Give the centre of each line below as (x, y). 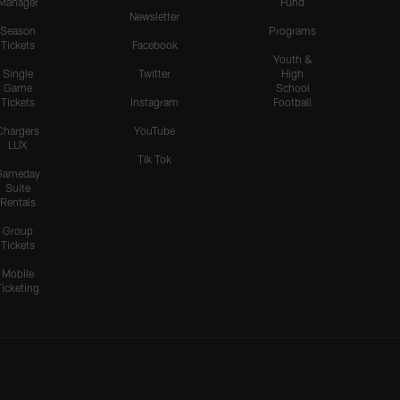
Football (292, 101)
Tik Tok (154, 158)
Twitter (154, 73)
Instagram (154, 101)
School (292, 87)
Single (17, 73)
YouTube (154, 130)
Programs (292, 30)
